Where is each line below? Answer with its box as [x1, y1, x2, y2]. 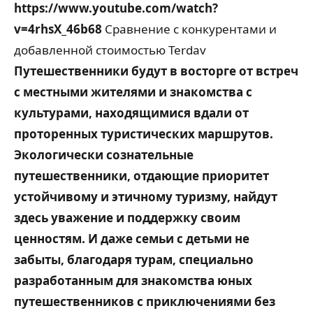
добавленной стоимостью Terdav [14, 42, 206, 59]
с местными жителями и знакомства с [14, 84, 252, 101]
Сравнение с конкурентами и [102, 21, 277, 38]
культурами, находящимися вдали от [14, 105, 249, 122]
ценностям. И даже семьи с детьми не [14, 231, 249, 247]
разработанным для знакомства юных [14, 272, 252, 289]
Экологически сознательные [14, 147, 194, 163]
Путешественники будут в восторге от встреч [14, 63, 298, 80]
